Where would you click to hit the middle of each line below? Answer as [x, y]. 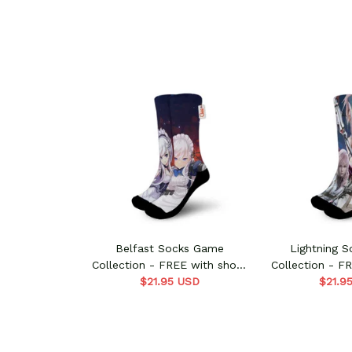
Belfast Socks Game [170, 249]
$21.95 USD [170, 282]
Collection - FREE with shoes [170, 265]
